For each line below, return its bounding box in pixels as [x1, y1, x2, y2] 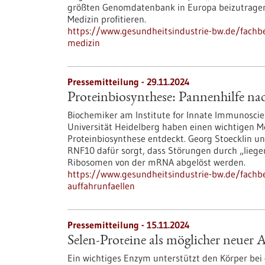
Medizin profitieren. [67, 13, 146, 25]
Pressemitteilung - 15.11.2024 [67, 219, 190, 231]
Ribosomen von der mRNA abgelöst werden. [67, 156, 245, 168]
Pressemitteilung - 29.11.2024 [67, 76, 190, 88]
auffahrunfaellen [67, 180, 135, 192]
